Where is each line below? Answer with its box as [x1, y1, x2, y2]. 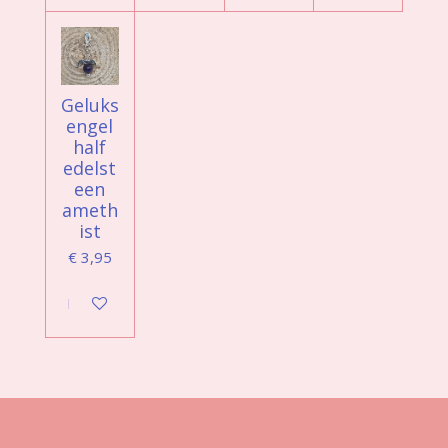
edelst [63, 156, 117, 181]
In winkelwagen [66, 292, 172, 313]
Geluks [60, 93, 119, 118]
